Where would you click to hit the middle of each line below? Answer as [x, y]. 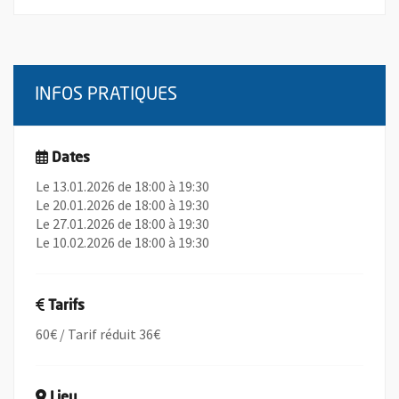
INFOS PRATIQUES [106, 96]
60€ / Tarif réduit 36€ [98, 334]
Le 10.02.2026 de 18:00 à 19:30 [122, 243]
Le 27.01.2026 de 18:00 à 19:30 [122, 224]
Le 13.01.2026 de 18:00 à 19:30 [122, 187]
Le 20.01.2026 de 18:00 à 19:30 [122, 205]
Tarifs [66, 307]
